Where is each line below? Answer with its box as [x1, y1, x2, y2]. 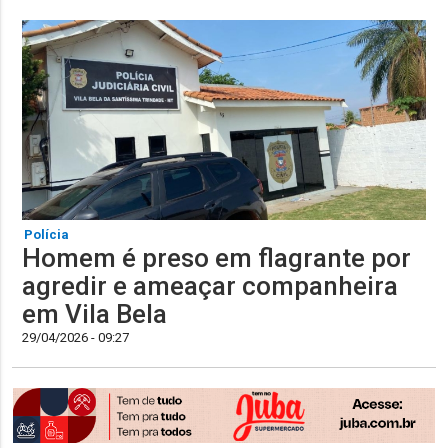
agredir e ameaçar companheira [22, 271, 399, 302]
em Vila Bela [22, 299, 168, 330]
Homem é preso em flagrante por [22, 243, 412, 274]
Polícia [24, 227, 70, 243]
